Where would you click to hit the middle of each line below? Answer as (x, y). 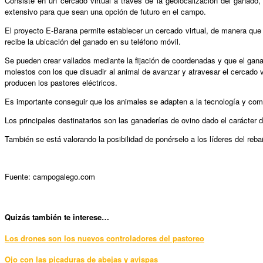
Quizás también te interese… (57, 217)
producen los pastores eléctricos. (61, 83)
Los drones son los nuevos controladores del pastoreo (104, 238)
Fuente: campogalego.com (50, 177)
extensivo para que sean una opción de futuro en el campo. (105, 12)
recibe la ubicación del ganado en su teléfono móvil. (93, 42)
